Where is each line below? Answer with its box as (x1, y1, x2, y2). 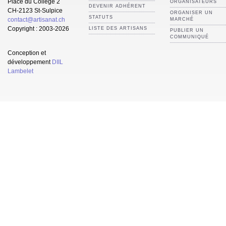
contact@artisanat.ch (8, 16, 65, 23)
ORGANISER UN (170, 10, 213, 15)
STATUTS (89, 14, 113, 20)
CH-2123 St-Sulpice (8, 7, 63, 14)
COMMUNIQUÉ (170, 34, 209, 39)
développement (8, 59, 52, 66)
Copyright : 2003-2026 (8, 25, 69, 32)
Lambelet (8, 68, 33, 75)
